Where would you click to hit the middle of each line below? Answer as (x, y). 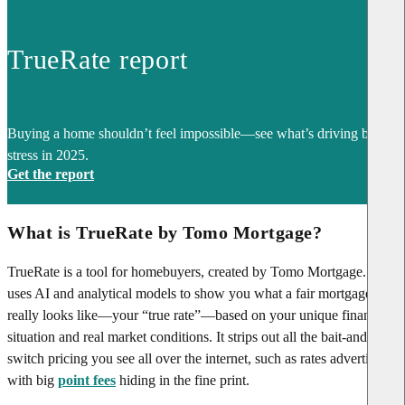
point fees (87, 380)
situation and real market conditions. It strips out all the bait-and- (189, 336)
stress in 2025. (48, 155)
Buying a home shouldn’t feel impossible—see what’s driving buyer (201, 133)
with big (31, 380)
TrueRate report (98, 59)
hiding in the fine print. (184, 380)
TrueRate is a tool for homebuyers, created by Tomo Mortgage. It (193, 271)
